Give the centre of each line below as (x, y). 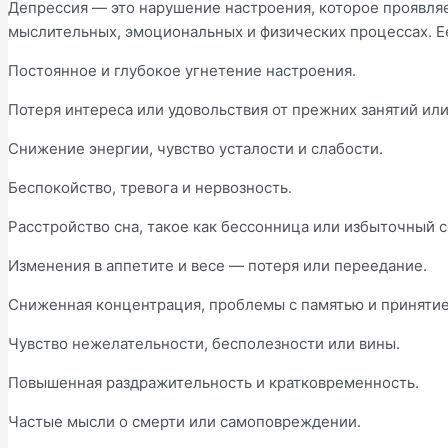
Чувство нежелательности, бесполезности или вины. (204, 343)
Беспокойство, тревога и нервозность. (150, 187)
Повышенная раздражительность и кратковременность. (213, 382)
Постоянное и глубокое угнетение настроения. (182, 70)
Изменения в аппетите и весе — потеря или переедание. (217, 265)
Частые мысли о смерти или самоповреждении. (184, 421)
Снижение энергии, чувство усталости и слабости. (195, 148)
